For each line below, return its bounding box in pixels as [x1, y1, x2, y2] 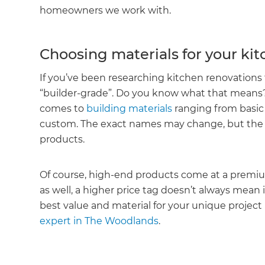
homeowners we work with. [40, 5, 172, 17]
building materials [86, 103, 173, 115]
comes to [40, 103, 87, 115]
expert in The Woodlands [40, 215, 159, 227]
